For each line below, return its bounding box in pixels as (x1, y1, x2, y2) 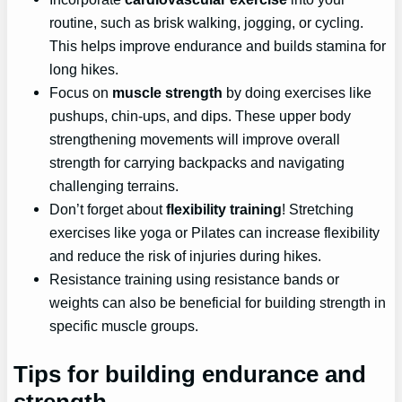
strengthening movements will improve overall (49, 130, 341, 147)
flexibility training (166, 200, 283, 217)
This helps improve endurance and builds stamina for (49, 37, 387, 54)
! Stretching (282, 200, 354, 217)
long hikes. (49, 60, 119, 77)
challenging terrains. (49, 177, 179, 194)
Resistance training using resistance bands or (49, 270, 340, 287)
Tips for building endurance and (13, 360, 367, 388)
